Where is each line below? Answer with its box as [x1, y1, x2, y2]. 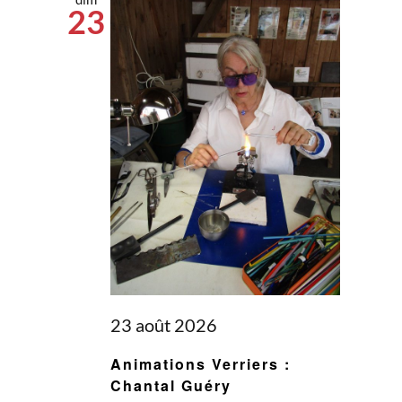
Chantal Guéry [109, 375, 232, 397]
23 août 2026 [109, 314, 217, 336]
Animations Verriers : [109, 354, 291, 375]
